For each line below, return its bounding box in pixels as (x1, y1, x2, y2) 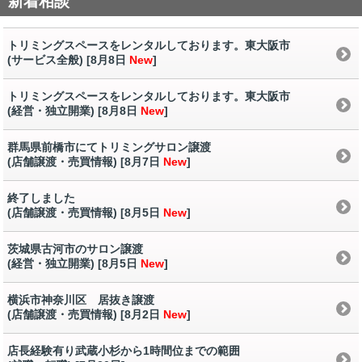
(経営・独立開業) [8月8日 (7, 104, 137, 118)
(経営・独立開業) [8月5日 (7, 257, 137, 271)
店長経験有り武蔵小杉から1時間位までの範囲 (7, 344, 240, 358)
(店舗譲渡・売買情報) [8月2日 (7, 308, 160, 322)
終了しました (7, 192, 75, 205)
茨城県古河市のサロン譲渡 (7, 242, 143, 256)
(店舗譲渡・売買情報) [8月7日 (7, 155, 160, 169)
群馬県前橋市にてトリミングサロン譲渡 (7, 141, 211, 154)
